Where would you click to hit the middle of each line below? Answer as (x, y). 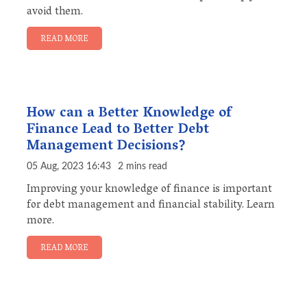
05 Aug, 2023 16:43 (69, 167)
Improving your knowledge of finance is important (149, 190)
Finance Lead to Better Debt (118, 131)
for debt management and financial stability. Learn (151, 206)
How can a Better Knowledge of (129, 114)
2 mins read (143, 167)
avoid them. (55, 13)
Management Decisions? (106, 147)
